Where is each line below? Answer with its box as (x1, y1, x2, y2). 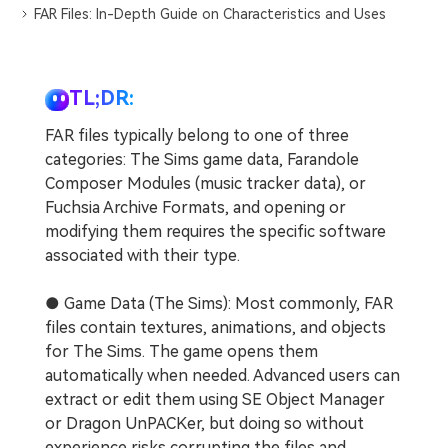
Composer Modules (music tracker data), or (45, 174, 366, 194)
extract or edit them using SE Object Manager (45, 390, 385, 410)
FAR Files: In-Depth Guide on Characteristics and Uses (34, 6, 387, 23)
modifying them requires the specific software (45, 222, 386, 242)
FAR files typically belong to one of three (45, 126, 349, 146)
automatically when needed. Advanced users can (45, 366, 400, 386)
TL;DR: (69, 86, 134, 111)
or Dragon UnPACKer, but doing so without (45, 414, 364, 434)
